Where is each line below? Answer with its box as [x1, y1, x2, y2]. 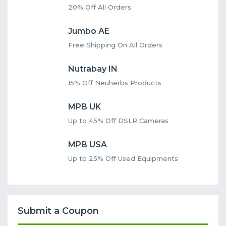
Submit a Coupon [18, 205, 99, 216]
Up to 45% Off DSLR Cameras [68, 116, 168, 125]
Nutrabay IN [68, 64, 118, 74]
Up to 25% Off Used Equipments [68, 154, 178, 162]
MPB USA [68, 139, 107, 149]
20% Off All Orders [68, 3, 131, 11]
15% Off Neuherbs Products [68, 78, 161, 87]
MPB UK [68, 101, 101, 111]
